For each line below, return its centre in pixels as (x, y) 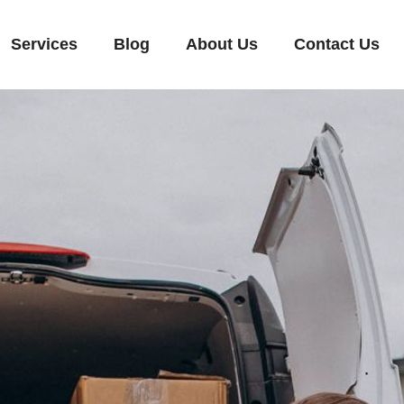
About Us (221, 44)
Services (44, 44)
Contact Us (336, 44)
